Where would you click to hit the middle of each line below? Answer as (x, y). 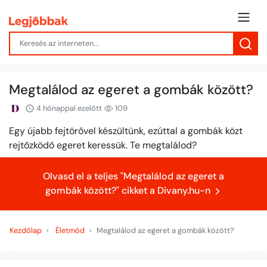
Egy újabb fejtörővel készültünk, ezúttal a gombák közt (126, 131)
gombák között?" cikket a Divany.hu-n (129, 191)
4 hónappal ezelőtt (69, 108)
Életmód (70, 230)
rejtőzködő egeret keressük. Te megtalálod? (103, 145)
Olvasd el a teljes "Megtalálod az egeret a (133, 176)
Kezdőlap (26, 230)
